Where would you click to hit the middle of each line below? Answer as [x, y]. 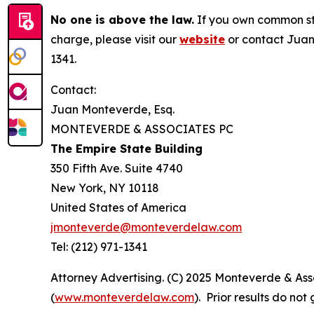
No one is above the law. [122, 20]
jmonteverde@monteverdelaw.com [146, 227]
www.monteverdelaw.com [124, 297]
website [202, 39]
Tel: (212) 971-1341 [99, 247]
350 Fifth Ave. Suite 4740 [117, 168]
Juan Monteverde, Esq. [112, 109]
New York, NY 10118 [105, 188]
